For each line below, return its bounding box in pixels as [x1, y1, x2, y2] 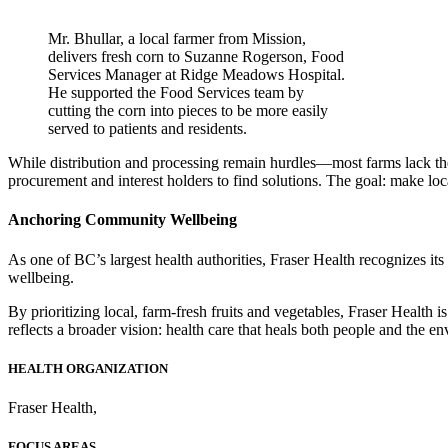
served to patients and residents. [48, 120, 247, 137]
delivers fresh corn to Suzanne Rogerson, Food [48, 48, 344, 65]
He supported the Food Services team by [48, 84, 304, 101]
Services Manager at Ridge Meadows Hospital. [48, 66, 345, 83]
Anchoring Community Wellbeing [8, 211, 237, 229]
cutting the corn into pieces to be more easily [48, 102, 328, 119]
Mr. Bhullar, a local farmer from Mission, [48, 30, 306, 47]
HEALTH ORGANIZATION [8, 360, 168, 376]
